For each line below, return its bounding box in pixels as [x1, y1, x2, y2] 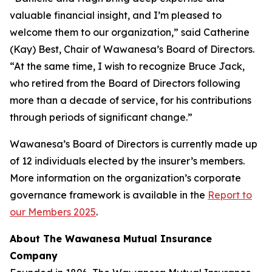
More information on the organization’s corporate [10, 172, 241, 184]
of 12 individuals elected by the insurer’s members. [10, 155, 245, 167]
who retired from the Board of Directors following [10, 77, 240, 89]
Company [10, 250, 58, 262]
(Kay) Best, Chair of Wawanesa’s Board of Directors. [10, 43, 254, 55]
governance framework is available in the [10, 189, 208, 201]
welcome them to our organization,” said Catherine [10, 26, 250, 38]
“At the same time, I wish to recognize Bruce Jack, [10, 60, 245, 72]
